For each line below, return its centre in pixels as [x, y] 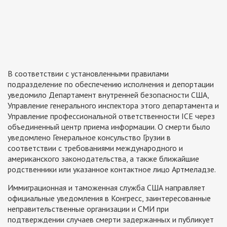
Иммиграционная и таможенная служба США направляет [106, 187]
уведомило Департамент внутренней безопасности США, [108, 94]
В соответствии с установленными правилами [88, 73]
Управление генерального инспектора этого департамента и [113, 105]
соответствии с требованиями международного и [95, 148]
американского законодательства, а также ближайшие [103, 158]
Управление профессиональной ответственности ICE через [111, 116]
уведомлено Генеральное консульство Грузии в [89, 137]
